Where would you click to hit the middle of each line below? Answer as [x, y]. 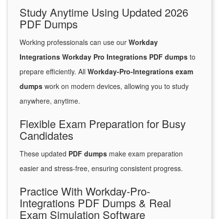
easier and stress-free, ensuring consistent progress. [101, 168]
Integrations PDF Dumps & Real [95, 203]
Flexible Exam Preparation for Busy [103, 124]
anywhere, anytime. [50, 101]
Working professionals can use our [74, 42]
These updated [44, 154]
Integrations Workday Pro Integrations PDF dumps [104, 57]
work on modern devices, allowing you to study [116, 86]
